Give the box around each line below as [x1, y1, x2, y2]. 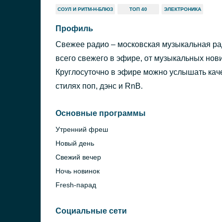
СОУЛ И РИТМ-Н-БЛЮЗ [57, 6, 113, 12]
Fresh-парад [55, 181, 96, 189]
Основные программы [55, 109, 146, 117]
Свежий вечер [55, 153, 101, 161]
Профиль [55, 24, 93, 33]
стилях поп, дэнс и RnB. [55, 82, 143, 90]
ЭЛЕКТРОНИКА [164, 6, 201, 12]
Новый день [55, 139, 94, 147]
